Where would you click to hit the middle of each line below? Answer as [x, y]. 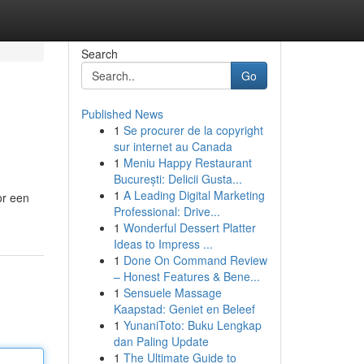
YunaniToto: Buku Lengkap [192, 325]
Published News [122, 114]
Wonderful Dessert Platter [189, 227]
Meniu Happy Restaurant [187, 162]
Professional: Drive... [167, 211]
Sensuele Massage [172, 292]
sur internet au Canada [173, 146]
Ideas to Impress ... [163, 244]
